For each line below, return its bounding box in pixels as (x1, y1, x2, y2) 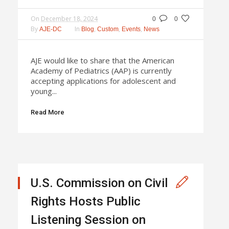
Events (122, 25, 141, 33)
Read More (31, 108, 64, 116)
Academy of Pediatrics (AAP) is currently (31, 65, 172, 76)
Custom (97, 25, 119, 33)
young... (31, 85, 57, 96)
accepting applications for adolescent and (31, 75, 176, 86)
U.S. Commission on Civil (31, 175, 168, 190)
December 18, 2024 (41, 14, 98, 23)
